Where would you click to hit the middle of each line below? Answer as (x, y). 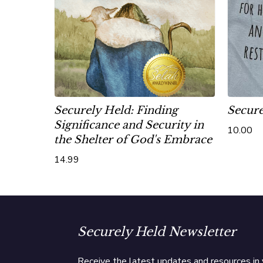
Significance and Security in (129, 125)
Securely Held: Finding (116, 110)
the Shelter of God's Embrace (133, 140)
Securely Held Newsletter (157, 232)
